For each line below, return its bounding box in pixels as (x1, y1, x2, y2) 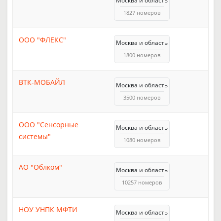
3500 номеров (123, 93, 160, 101)
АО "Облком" (19, 162, 62, 172)
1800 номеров (123, 51, 160, 59)
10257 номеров (122, 178, 162, 186)
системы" (19, 131, 51, 141)
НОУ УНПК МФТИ (19, 204, 77, 214)
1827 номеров (123, 8, 160, 16)
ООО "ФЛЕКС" (19, 35, 66, 44)
